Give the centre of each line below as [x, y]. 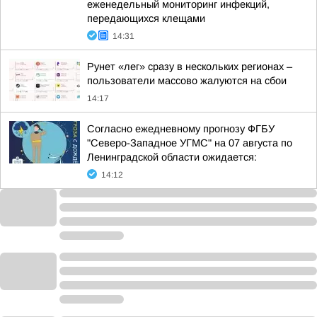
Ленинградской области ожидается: [172, 157]
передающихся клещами [146, 18]
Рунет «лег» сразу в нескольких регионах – [190, 67]
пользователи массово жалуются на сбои [187, 81]
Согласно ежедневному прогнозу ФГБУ [181, 129]
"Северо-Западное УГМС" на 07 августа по [190, 143]
